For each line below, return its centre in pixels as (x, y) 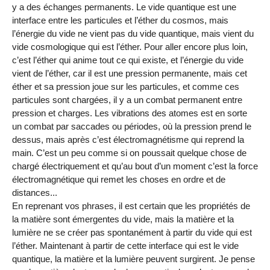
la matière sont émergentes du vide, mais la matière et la (123, 219)
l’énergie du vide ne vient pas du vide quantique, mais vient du (133, 33)
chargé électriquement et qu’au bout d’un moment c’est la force (135, 166)
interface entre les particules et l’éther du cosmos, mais (120, 20)
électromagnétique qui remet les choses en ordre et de (119, 179)
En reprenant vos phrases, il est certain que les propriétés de (131, 206)
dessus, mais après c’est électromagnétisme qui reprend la (128, 139)
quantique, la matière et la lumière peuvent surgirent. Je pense (133, 259)
